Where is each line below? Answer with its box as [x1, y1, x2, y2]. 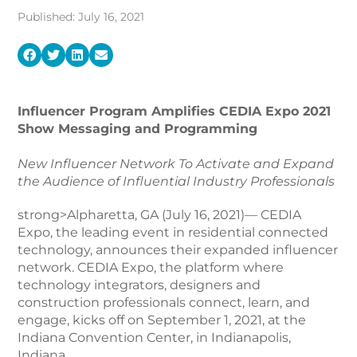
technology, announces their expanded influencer [18, 242, 339, 257]
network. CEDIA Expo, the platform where [18, 260, 284, 275]
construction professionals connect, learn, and [18, 295, 311, 310]
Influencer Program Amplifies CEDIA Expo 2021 [18, 104, 331, 119]
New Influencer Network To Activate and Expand [18, 156, 335, 171]
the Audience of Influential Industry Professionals [18, 174, 335, 189]
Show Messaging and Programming [18, 121, 258, 136]
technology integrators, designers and [18, 277, 261, 292]
